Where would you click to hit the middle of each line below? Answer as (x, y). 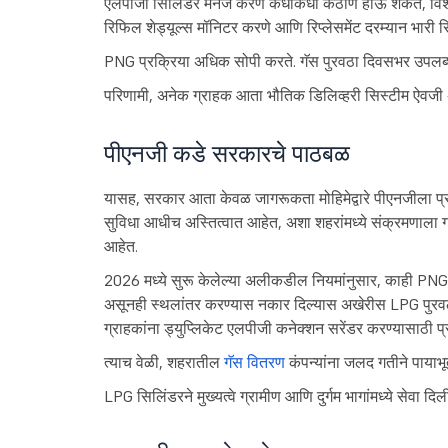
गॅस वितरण (254, 362)
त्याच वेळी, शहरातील (163, 362)
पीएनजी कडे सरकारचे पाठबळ (226, 154)
